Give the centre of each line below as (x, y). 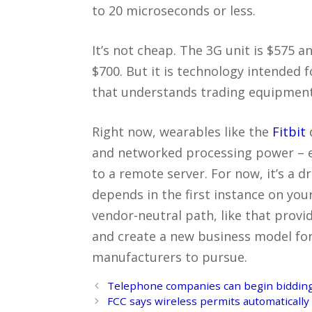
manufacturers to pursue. (170, 257)
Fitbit (289, 131)
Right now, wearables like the (182, 131)
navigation (118, 301)
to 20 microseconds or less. (174, 10)
